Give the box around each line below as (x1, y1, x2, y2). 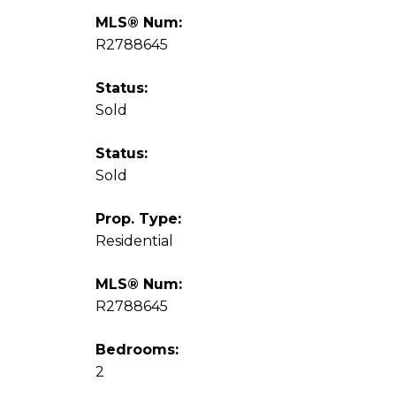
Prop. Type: (95, 210, 181, 228)
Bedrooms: (95, 341, 179, 359)
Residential (95, 232, 173, 250)
